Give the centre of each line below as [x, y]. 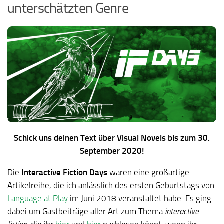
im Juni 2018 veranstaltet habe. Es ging [140, 198]
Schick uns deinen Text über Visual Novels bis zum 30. [112, 138]
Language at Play [38, 198]
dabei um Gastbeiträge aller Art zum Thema [86, 211]
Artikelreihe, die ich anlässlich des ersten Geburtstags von [111, 185]
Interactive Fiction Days [64, 172]
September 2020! [112, 151]
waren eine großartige [148, 172]
